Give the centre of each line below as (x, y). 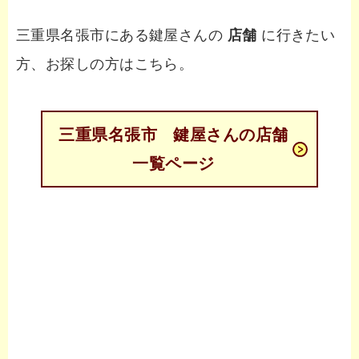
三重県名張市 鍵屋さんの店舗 (173, 135)
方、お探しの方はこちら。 (105, 65)
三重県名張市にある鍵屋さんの (122, 36)
